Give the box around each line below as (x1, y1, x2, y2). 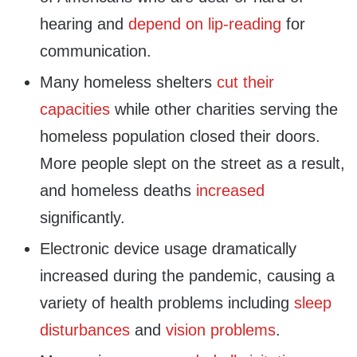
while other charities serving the (110, 100, 338, 118)
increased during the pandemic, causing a (40, 266, 335, 284)
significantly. (40, 208, 125, 226)
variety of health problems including (40, 293, 294, 312)
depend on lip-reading (128, 14, 281, 33)
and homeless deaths (40, 181, 196, 199)
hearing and (40, 14, 128, 33)
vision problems (166, 320, 276, 339)
